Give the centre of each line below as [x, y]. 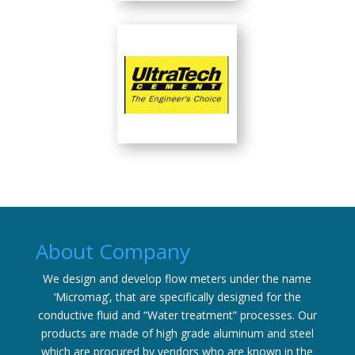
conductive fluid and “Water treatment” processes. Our [177, 315]
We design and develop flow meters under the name [177, 279]
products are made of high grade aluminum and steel [177, 333]
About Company [113, 251]
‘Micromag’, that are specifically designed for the [177, 297]
